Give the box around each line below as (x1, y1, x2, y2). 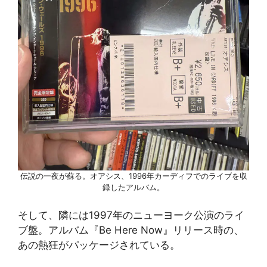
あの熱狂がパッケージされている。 (18, 239, 180, 252)
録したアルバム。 (103, 182, 164, 192)
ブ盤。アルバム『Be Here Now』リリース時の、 (18, 224, 244, 237)
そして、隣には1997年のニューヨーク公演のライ (18, 209, 244, 222)
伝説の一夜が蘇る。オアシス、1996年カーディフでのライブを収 (20, 170, 247, 181)
